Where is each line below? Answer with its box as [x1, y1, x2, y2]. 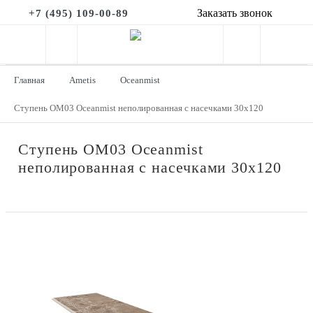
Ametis [69, 75, 96, 85]
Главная [14, 75, 45, 85]
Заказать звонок [197, 7, 272, 19]
